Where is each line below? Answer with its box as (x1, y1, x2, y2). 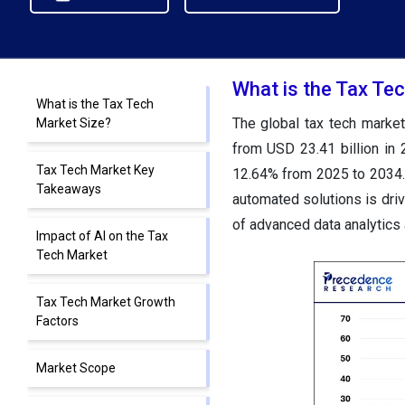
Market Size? (36, 116, 111, 131)
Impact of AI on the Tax (36, 229, 168, 244)
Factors (36, 314, 79, 329)
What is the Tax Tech (36, 97, 154, 112)
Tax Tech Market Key (36, 163, 155, 178)
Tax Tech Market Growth (36, 295, 175, 310)
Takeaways (36, 182, 101, 197)
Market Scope (36, 361, 116, 376)
